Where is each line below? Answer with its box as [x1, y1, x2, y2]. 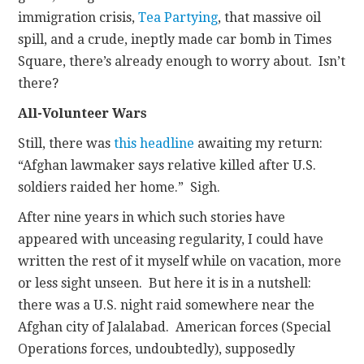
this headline [114, 135, 195, 151]
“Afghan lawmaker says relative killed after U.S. [18, 157, 317, 173]
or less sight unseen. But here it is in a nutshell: [18, 275, 312, 291]
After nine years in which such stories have [18, 209, 286, 225]
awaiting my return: [194, 135, 323, 151]
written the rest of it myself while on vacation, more [18, 253, 342, 269]
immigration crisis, [18, 9, 139, 25]
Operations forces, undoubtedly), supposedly [18, 340, 296, 357]
